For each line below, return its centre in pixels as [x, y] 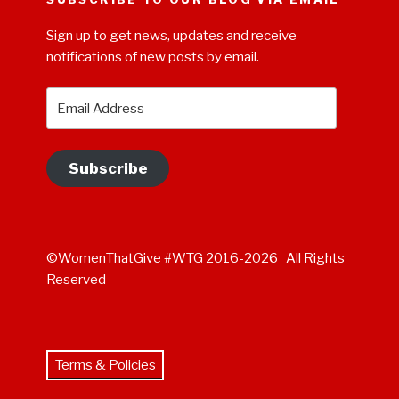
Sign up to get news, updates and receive [172, 35]
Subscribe [108, 169]
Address [76, 119]
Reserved [77, 279]
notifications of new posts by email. [153, 57]
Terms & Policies [105, 365]
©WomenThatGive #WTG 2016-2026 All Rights [196, 258]
